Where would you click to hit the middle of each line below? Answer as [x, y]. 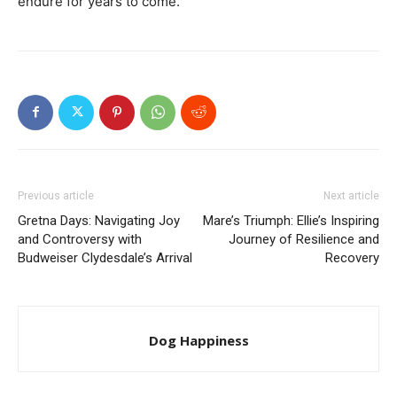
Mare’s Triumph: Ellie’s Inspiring [291, 220]
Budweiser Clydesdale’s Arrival [105, 257]
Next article [351, 195]
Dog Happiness [198, 340]
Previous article [56, 195]
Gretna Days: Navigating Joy [99, 220]
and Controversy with [80, 239]
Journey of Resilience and [304, 239]
